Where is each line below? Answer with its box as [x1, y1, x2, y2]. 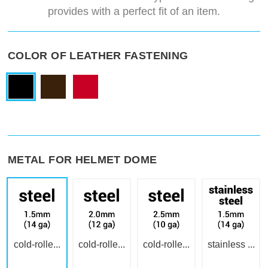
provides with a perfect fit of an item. [48, 5, 220, 18]
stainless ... [207, 239, 255, 250]
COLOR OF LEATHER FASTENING [8, 50, 188, 62]
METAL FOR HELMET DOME [8, 154, 157, 166]
